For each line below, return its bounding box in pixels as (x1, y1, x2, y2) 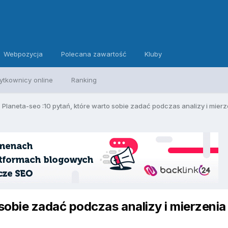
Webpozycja (4, 50, 43, 58)
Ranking (71, 76, 97, 84)
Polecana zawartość (61, 50, 127, 58)
